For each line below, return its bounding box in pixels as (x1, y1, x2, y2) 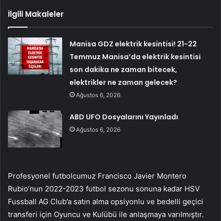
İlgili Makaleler (8, 8, 64, 19)
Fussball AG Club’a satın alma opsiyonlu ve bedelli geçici (8, 196, 203, 206)
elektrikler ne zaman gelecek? (70, 77, 178, 87)
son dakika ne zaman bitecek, (70, 64, 178, 74)
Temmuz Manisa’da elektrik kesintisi (70, 51, 201, 62)
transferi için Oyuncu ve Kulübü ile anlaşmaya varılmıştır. (8, 209, 204, 219)
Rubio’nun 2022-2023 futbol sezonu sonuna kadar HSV (8, 184, 200, 193)
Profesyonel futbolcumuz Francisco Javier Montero (8, 171, 186, 181)
